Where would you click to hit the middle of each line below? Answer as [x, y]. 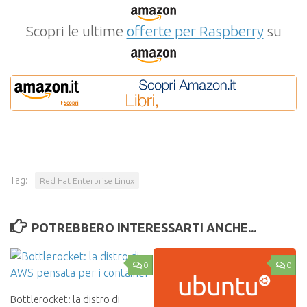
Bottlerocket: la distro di [65, 299]
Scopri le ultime [76, 30]
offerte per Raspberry [195, 30]
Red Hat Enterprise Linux [87, 180]
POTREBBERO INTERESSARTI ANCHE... [144, 227]
